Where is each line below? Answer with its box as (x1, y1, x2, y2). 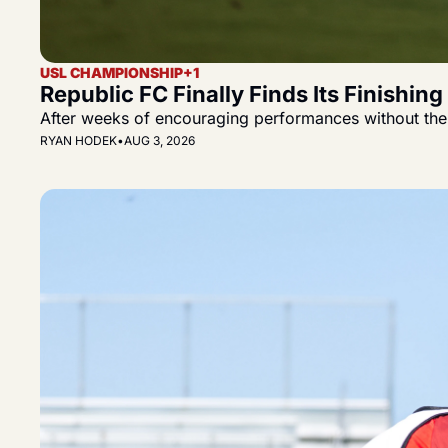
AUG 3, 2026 (124, 133, 195, 149)
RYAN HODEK (40, 133, 117, 149)
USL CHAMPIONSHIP (40, 64, 183, 82)
